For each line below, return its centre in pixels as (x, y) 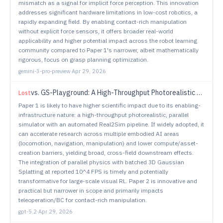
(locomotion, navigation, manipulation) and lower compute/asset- (108, 143)
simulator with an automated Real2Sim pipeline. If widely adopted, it (111, 124)
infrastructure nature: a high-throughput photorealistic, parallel (104, 115)
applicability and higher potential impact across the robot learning (108, 41)
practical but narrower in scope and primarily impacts (91, 190)
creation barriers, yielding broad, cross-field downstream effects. (106, 153)
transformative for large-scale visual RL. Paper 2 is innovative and (108, 181)
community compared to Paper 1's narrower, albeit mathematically (109, 50)
